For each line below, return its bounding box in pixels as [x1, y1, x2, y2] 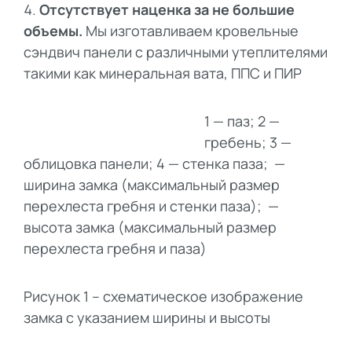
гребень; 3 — [204, 132, 291, 152]
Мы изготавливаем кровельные [82, 21, 299, 41]
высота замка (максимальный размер [24, 217, 277, 236]
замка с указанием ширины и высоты [24, 307, 270, 327]
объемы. [24, 21, 82, 41]
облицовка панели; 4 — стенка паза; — [24, 153, 285, 173]
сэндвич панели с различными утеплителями [24, 42, 328, 62]
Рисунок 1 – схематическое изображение [24, 286, 303, 306]
